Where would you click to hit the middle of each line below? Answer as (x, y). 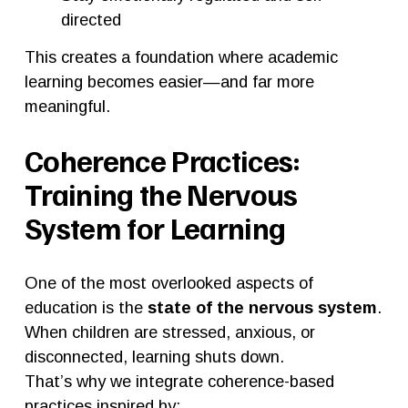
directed (91, 19)
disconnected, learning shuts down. (154, 356)
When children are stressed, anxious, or (169, 331)
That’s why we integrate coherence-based (179, 381)
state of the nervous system (262, 307)
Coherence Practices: (162, 160)
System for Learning (155, 227)
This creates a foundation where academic (181, 56)
